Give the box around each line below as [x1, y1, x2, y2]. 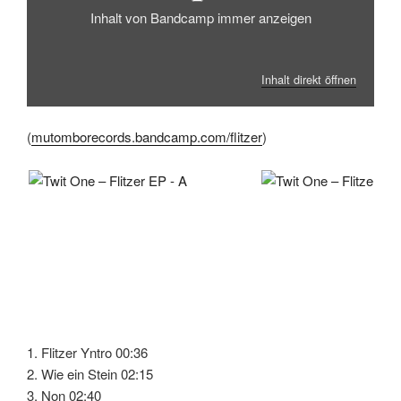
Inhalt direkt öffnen [261, 70, 356, 88]
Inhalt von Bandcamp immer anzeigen [90, 8, 311, 28]
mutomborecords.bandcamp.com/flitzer [31, 127, 262, 147]
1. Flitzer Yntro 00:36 [27, 342, 148, 362]
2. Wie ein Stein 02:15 [27, 363, 153, 383]
